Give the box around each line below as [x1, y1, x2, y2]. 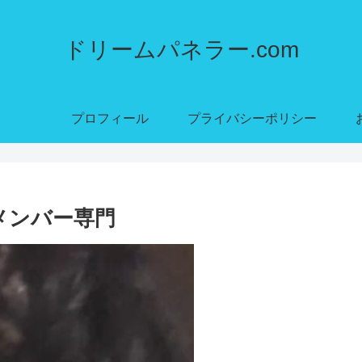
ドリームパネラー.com [63, 36, 299, 62]
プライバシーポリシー [187, 111, 317, 125]
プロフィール [71, 111, 149, 125]
